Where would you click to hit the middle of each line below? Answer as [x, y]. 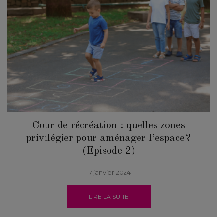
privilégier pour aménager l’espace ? [108, 138]
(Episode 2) [108, 150]
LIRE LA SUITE [108, 196]
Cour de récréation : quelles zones [108, 125]
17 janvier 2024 [108, 172]
